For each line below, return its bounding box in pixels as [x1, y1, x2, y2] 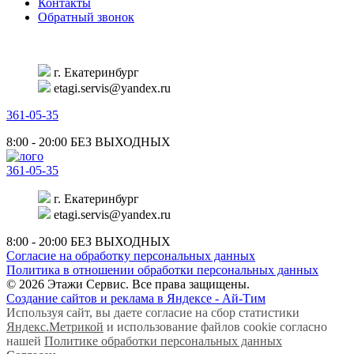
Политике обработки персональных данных [44, 333, 282, 348]
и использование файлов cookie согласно [104, 319, 327, 333]
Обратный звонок [38, 9, 134, 24]
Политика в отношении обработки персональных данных [6, 262, 318, 277]
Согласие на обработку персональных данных [6, 248, 255, 262]
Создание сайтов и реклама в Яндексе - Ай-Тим [6, 291, 265, 305]
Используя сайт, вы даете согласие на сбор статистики [6, 305, 299, 319]
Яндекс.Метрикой [6, 319, 104, 333]
